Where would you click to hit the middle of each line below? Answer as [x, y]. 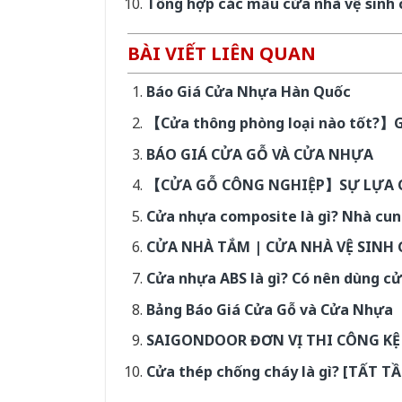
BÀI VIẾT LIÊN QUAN [222, 54]
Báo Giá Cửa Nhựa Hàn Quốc [248, 92]
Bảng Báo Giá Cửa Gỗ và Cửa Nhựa [269, 309]
